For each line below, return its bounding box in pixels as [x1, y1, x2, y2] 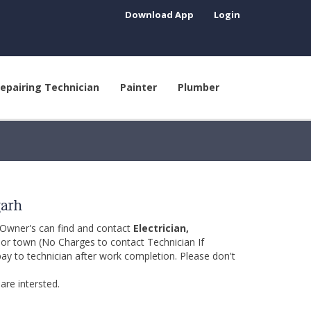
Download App [125, 8, 194, 22]
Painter [120, 81, 157, 94]
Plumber [178, 81, 219, 94]
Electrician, [133, 221, 189, 235]
